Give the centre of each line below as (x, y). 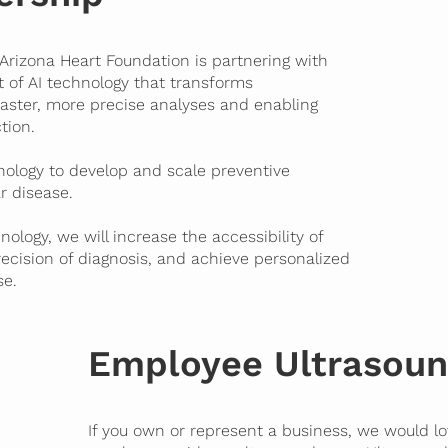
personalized (302, 259)
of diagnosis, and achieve (154, 259)
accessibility (258, 237)
